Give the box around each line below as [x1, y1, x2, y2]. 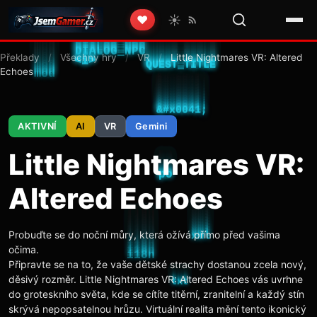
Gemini [134, 121, 168, 132]
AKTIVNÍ [18, 121, 57, 132]
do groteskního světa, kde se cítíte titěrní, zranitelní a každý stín [8, 288, 304, 300]
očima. [8, 243, 39, 255]
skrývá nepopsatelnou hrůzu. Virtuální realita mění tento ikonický [8, 303, 306, 315]
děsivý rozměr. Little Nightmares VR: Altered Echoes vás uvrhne [8, 273, 303, 285]
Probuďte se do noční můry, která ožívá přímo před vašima [8, 229, 280, 241]
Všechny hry [60, 52, 117, 63]
